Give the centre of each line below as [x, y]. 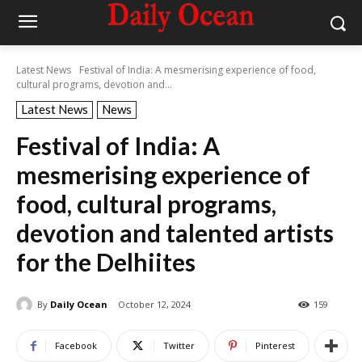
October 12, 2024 [154, 305]
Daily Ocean [79, 304]
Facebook [76, 346]
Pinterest [275, 346]
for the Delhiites [106, 262]
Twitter [179, 346]
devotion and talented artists [175, 233]
